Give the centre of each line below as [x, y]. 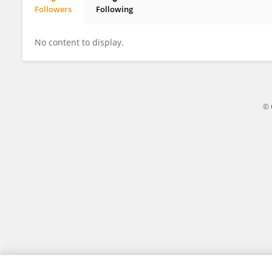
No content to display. [79, 42]
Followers [53, 9]
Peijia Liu [62, 19]
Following [114, 9]
